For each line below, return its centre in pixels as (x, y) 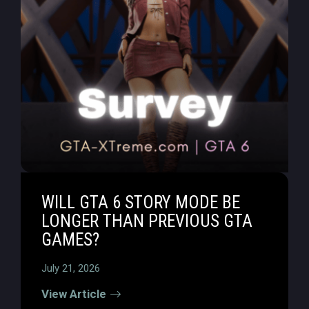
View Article (74, 294)
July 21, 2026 (71, 268)
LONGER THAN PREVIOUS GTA (147, 221)
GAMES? (70, 240)
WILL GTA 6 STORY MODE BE (141, 202)
